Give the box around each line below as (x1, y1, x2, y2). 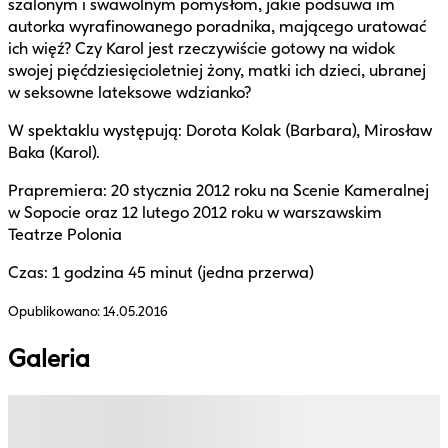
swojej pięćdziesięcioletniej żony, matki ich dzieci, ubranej (8, 60, 426, 80)
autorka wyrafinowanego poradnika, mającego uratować (8, 16, 426, 36)
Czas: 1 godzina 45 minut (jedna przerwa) (8, 262, 314, 282)
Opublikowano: (8, 302, 103, 320)
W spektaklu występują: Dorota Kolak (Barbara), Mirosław (8, 120, 432, 140)
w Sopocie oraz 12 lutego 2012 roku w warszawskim (8, 202, 382, 222)
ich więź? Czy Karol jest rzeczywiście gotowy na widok (8, 38, 395, 58)
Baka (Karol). (8, 142, 100, 162)
